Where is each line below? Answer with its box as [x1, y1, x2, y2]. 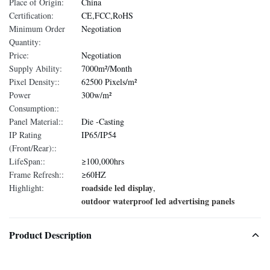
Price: [9, 49, 29, 61]
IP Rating [9, 129, 42, 140]
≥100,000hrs [81, 155, 124, 167]
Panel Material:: [9, 116, 63, 127]
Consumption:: [9, 102, 59, 114]
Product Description [9, 228, 92, 242]
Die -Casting [81, 116, 124, 127]
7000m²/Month [81, 63, 132, 74]
